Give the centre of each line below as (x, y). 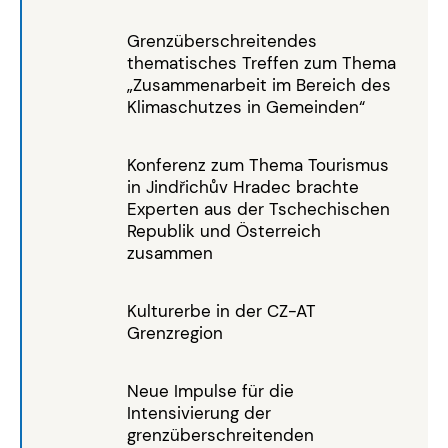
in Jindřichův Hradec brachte (243, 186)
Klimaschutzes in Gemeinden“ (246, 106)
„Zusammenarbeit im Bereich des (259, 84)
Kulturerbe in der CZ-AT (221, 310)
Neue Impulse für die (210, 390)
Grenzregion (175, 332)
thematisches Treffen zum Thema (261, 62)
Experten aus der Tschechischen (258, 208)
